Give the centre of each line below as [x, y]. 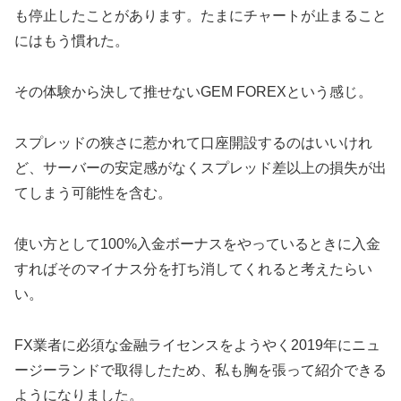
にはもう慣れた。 [72, 41]
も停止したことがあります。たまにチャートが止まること [200, 16]
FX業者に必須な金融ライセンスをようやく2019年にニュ [197, 345]
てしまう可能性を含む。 [93, 192]
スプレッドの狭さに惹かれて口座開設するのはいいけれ [193, 142]
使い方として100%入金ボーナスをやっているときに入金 [197, 243]
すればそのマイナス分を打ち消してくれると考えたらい [193, 269]
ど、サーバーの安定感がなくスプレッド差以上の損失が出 [200, 167]
